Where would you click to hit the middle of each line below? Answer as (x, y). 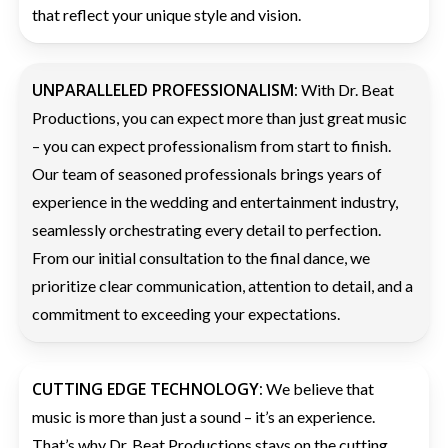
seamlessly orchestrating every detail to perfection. (207, 230)
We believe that (319, 388)
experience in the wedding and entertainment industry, (215, 202)
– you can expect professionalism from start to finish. (212, 146)
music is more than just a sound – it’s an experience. (204, 416)
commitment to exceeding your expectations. (186, 314)
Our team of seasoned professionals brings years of (207, 174)
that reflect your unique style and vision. (167, 15)
